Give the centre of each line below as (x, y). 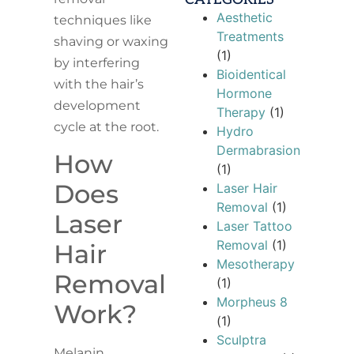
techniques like (103, 21)
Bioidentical (251, 74)
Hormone (244, 93)
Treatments (250, 36)
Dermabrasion (258, 150)
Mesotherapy (256, 264)
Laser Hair (247, 188)
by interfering (97, 63)
